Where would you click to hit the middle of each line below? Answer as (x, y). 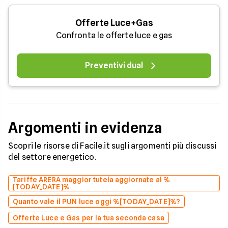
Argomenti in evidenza (85, 128)
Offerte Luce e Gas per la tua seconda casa (89, 218)
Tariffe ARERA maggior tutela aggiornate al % (92, 180)
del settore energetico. (52, 157)
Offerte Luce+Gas (114, 23)
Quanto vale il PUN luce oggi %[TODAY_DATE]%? (97, 202)
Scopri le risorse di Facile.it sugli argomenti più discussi (112, 146)
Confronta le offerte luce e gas (114, 36)
